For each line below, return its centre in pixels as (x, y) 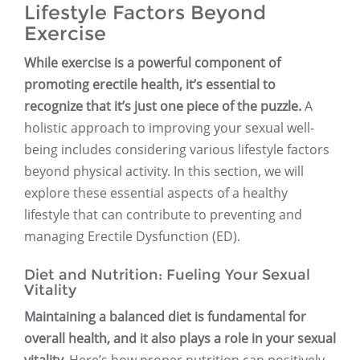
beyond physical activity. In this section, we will (164, 172)
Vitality (50, 290)
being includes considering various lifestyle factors (177, 150)
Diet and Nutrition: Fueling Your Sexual (167, 275)
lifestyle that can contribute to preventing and (163, 215)
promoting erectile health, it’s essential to (150, 85)
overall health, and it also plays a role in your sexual (180, 339)
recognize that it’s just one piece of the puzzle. (163, 106)
